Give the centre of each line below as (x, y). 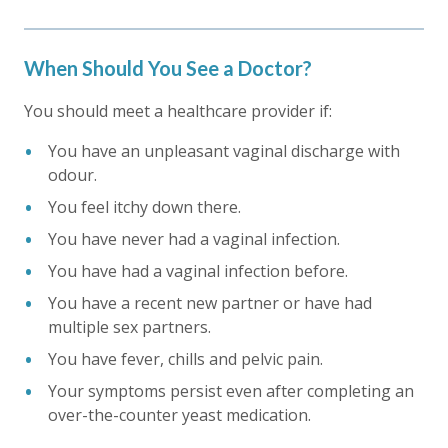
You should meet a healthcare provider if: (178, 110)
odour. (72, 174)
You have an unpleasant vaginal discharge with (224, 150)
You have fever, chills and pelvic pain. (185, 358)
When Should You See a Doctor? (168, 67)
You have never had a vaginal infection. (194, 238)
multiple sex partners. (129, 326)
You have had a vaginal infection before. (198, 270)
